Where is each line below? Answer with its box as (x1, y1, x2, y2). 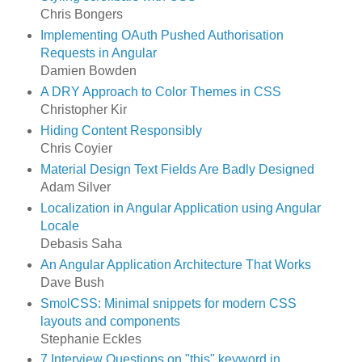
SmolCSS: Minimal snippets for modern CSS (40, 296, 297, 310)
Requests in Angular (40, 45, 157, 60)
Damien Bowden (40, 63, 137, 78)
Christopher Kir (40, 102, 127, 116)
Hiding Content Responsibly (40, 123, 202, 137)
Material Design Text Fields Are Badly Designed (40, 162, 314, 176)
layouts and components (40, 314, 180, 328)
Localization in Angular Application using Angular (40, 200, 321, 215)
